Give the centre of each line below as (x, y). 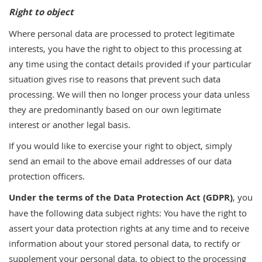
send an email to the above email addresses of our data (120, 161)
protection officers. (47, 176)
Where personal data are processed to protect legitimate (122, 33)
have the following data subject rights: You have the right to (128, 213)
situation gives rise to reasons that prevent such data (115, 79)
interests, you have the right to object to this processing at (125, 49)
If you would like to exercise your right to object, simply (120, 146)
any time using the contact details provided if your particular (130, 64)
